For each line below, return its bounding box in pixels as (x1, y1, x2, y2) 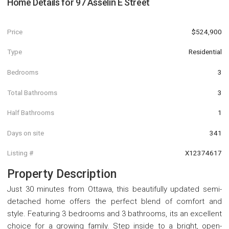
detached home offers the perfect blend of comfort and (7, 197, 222, 207)
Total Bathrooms (7, 88, 57, 97)
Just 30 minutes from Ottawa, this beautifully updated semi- (7, 185, 222, 194)
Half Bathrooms (7, 108, 54, 117)
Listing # (7, 149, 33, 157)
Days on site (7, 128, 44, 137)
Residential (189, 48, 222, 56)
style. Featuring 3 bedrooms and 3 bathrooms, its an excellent (7, 209, 222, 219)
